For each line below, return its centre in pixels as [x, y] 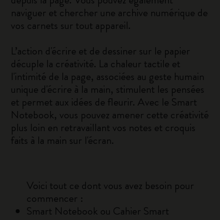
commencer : [55, 198]
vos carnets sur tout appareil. [71, 25]
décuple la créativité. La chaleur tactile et [96, 64]
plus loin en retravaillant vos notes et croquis [103, 127]
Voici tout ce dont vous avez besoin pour [110, 185]
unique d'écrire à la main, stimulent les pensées [108, 89]
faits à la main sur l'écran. [63, 140]
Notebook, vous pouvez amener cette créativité [110, 115]
